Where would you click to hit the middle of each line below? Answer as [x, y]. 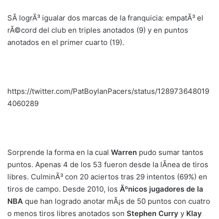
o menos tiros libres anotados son [67, 213]
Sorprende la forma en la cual [59, 152]
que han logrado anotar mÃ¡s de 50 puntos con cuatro [117, 201]
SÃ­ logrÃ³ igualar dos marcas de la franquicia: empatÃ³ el [105, 18]
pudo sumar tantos [170, 152]
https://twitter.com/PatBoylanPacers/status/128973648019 [108, 91]
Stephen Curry [153, 213]
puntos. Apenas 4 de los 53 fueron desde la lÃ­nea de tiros [108, 164]
